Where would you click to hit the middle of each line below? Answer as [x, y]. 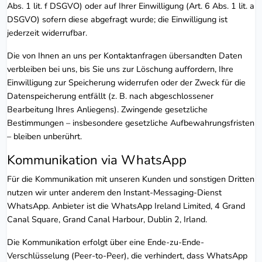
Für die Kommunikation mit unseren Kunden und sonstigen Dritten [131, 179]
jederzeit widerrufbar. [47, 32]
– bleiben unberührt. [44, 136]
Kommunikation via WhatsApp [97, 160]
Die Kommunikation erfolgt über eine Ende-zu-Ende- [106, 242]
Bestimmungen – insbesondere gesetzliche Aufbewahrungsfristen [131, 123]
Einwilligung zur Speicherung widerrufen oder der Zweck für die [126, 82]
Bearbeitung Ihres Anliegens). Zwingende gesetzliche [107, 109]
